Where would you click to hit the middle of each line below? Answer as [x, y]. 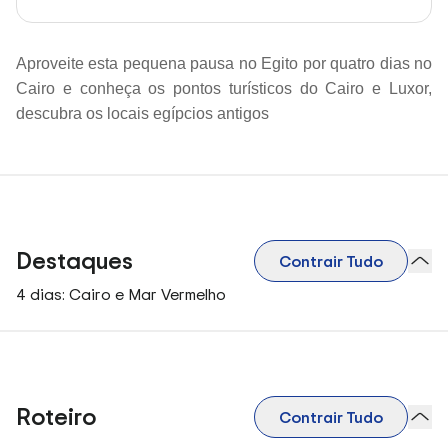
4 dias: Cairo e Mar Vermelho [121, 294]
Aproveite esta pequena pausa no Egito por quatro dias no [224, 63]
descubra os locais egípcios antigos [142, 113]
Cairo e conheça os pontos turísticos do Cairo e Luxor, [224, 88]
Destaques [74, 260]
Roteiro [56, 416]
